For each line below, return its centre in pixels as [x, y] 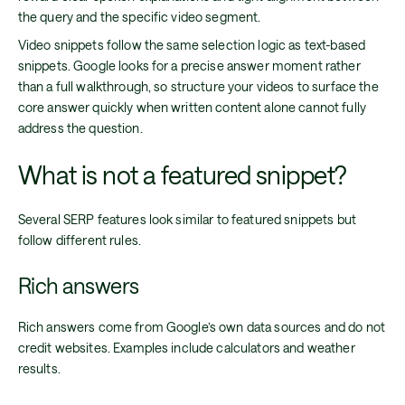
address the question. [80, 127]
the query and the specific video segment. [139, 16]
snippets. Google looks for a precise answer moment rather [189, 65]
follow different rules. [79, 240]
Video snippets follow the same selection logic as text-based [192, 44]
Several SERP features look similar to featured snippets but [187, 220]
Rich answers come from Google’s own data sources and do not [202, 327]
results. [39, 369]
